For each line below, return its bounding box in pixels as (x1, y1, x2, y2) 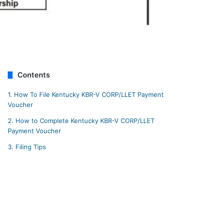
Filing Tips (14, 143, 46, 151)
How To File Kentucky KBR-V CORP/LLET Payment (12, 91, 164, 99)
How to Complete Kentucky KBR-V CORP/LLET (14, 117, 155, 125)
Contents (17, 70, 50, 80)
